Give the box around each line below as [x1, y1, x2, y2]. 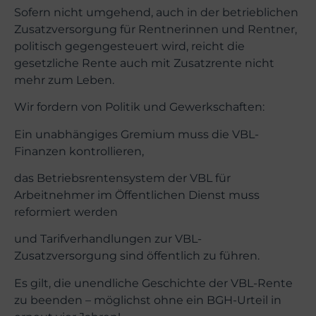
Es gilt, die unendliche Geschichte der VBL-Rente [14, 276, 293, 290]
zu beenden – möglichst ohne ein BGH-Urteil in [14, 293, 281, 307]
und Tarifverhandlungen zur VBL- [14, 232, 202, 246]
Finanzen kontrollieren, [14, 144, 144, 158]
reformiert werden [14, 205, 118, 219]
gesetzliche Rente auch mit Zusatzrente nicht [14, 56, 274, 70]
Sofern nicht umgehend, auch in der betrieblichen [14, 5, 298, 19]
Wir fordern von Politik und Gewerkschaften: [14, 100, 265, 114]
